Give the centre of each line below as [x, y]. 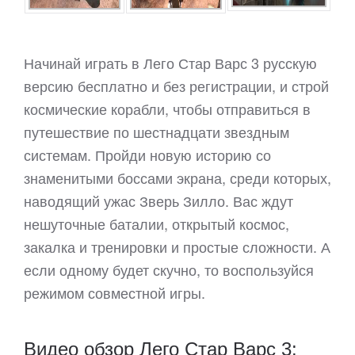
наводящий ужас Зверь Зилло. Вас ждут [158, 200]
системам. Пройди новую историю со [147, 155]
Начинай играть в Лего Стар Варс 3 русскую [170, 63]
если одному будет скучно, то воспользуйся [169, 269]
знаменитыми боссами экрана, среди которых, [177, 177]
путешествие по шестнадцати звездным [157, 132]
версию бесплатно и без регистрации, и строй [176, 86]
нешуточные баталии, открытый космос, [157, 223]
